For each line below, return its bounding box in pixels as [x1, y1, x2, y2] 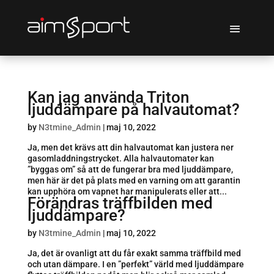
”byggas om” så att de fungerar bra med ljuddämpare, [27, 164, 233, 174]
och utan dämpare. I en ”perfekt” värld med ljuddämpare [27, 259, 244, 269]
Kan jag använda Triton [27, 87, 189, 106]
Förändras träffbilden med [27, 193, 213, 212]
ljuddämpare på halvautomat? [27, 100, 240, 119]
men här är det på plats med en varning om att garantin [27, 175, 240, 185]
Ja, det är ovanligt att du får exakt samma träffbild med [27, 248, 241, 258]
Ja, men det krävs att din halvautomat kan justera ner [27, 142, 234, 152]
